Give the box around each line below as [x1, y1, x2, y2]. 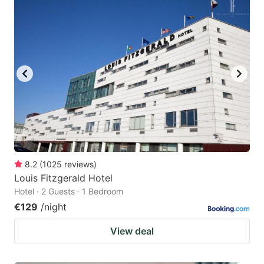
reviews [64, 159, 94, 170]
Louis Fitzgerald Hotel [14, 172, 113, 184]
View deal [110, 225, 154, 237]
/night [41, 201, 67, 213]
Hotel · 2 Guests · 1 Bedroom [14, 186, 123, 197]
